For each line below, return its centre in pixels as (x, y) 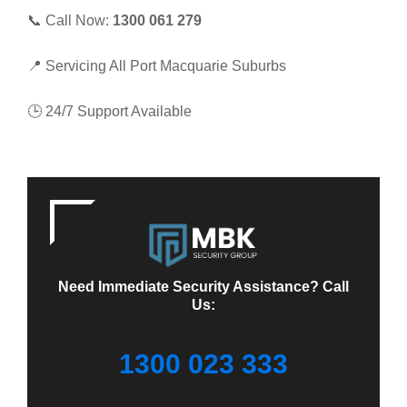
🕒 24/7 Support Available (109, 111)
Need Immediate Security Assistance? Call (203, 287)
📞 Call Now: (70, 20)
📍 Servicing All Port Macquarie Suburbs (157, 66)
